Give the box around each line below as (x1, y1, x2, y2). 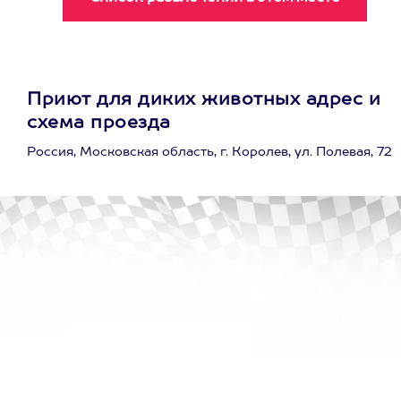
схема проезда (27, 115, 171, 132)
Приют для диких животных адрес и (27, 91, 380, 109)
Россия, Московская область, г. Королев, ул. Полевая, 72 (27, 146, 392, 158)
